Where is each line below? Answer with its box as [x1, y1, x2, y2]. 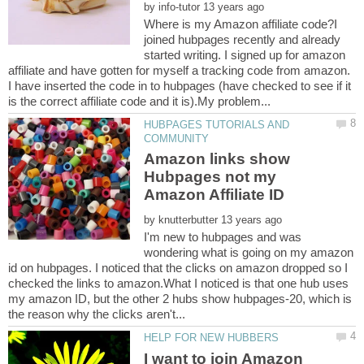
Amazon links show [144, 150, 291, 168]
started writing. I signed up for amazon [144, 47, 346, 62]
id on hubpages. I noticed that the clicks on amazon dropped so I [8, 261, 348, 275]
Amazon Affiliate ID [144, 186, 285, 204]
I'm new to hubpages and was [144, 230, 302, 245]
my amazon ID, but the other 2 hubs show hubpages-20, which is [8, 292, 352, 306]
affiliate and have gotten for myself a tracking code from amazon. [8, 63, 350, 77]
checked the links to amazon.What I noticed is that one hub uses [8, 276, 349, 291]
